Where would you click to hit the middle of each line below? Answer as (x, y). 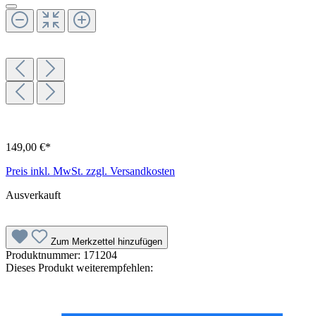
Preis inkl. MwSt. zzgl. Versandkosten (90, 171)
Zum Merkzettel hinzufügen (107, 241)
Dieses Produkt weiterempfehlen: (79, 267)
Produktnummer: (44, 255)
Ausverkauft (33, 195)
